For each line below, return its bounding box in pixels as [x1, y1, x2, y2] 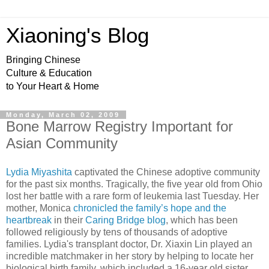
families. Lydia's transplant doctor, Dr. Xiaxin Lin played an [6, 238, 252, 249]
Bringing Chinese [6, 55, 80, 65]
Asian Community [6, 135, 118, 151]
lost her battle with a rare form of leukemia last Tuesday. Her [6, 190, 259, 201]
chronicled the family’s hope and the [73, 202, 226, 213]
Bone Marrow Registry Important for [6, 118, 233, 134]
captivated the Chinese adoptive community [74, 166, 260, 177]
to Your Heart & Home [6, 81, 99, 91]
